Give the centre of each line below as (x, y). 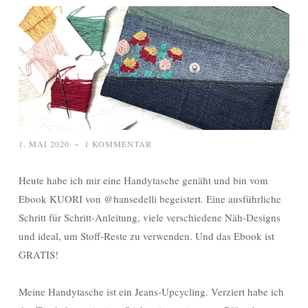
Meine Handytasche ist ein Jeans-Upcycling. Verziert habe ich (151, 292)
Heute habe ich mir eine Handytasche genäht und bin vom (143, 180)
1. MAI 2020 (44, 144)
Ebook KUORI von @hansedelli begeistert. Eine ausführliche (150, 199)
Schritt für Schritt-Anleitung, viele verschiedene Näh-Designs (150, 218)
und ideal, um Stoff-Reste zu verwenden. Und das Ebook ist (146, 236)
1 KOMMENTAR (118, 144)
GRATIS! (38, 255)
